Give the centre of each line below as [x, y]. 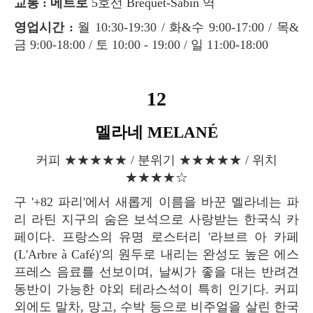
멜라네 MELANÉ [165, 132]
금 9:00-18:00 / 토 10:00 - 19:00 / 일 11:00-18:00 [141, 44]
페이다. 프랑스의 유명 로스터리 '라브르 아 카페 [156, 236]
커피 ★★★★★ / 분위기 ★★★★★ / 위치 [42, 160]
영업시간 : [50, 27]
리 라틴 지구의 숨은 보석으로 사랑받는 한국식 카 [156, 219]
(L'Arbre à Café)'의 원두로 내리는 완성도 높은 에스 [156, 254]
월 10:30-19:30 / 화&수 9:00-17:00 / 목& [186, 27]
